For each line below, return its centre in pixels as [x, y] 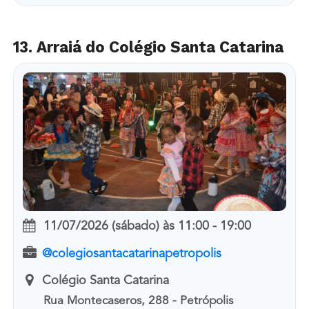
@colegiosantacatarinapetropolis [131, 253]
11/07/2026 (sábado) [101, 227]
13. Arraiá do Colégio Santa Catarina [148, 47]
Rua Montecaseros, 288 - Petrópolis [139, 301]
